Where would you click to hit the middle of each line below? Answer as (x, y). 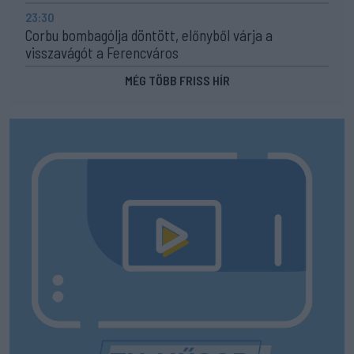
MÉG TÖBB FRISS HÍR (177, 80)
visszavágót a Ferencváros (102, 52)
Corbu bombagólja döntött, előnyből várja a (149, 35)
